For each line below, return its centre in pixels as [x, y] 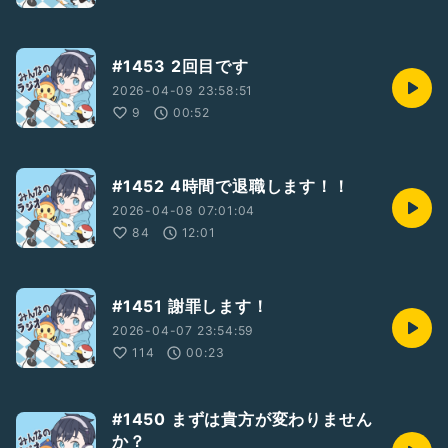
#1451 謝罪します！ [190, 306]
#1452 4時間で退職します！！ [231, 186]
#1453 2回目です [180, 66]
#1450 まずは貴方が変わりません [242, 419]
